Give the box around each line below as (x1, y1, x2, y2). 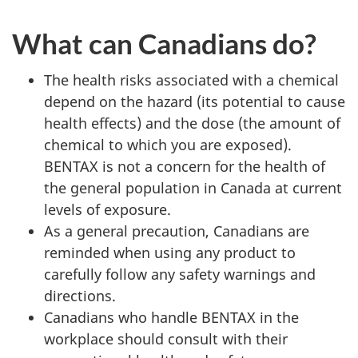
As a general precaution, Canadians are (44, 221, 309, 241)
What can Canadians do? (12, 26, 316, 60)
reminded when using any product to (44, 243, 296, 262)
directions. (44, 286, 116, 305)
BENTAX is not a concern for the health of (44, 157, 325, 176)
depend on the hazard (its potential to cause (44, 92, 345, 111)
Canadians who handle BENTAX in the (44, 308, 299, 327)
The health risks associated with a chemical (44, 70, 339, 89)
